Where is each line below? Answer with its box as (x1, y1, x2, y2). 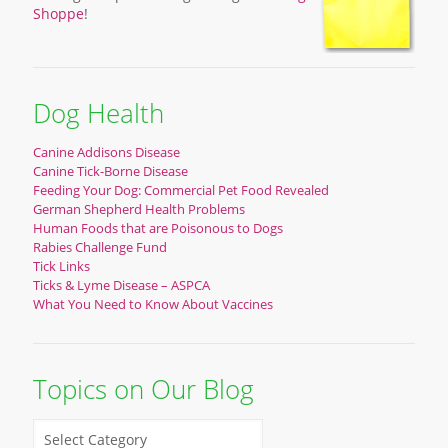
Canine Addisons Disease (33, 142, 180, 161)
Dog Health (33, 94, 164, 131)
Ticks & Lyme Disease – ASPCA (33, 275, 210, 294)
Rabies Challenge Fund (33, 237, 167, 256)
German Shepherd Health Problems (33, 199, 245, 218)
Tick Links (33, 256, 90, 275)
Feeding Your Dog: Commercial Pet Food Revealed (33, 180, 329, 199)
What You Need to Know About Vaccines (33, 294, 273, 313)
